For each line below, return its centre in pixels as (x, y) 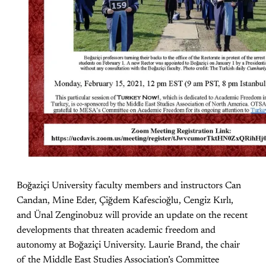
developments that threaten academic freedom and (116, 230)
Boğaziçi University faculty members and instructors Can (129, 186)
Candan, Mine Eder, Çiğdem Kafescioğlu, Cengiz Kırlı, (125, 200)
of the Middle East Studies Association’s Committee (118, 260)
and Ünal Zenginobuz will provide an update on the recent (132, 215)
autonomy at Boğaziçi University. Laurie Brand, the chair (128, 245)
